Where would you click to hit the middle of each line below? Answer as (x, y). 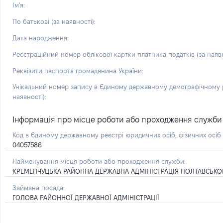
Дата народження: (41, 38)
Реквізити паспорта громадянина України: (78, 71)
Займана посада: (39, 188)
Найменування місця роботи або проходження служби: (99, 161)
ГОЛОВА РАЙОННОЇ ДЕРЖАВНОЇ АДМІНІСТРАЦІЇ (86, 198)
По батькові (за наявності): (54, 21)
